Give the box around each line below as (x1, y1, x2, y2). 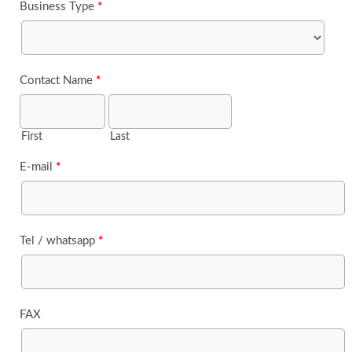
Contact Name (20, 75, 96, 86)
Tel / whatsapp (20, 235, 98, 247)
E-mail (20, 161, 56, 173)
